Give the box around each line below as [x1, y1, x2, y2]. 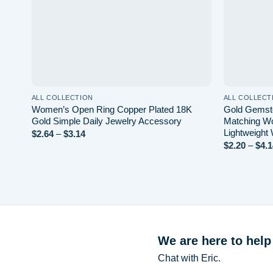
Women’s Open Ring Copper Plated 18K [31, 104, 192, 115]
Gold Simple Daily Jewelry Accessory [31, 115, 182, 126]
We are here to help [157, 233, 271, 247]
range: [84, 137, 110, 148]
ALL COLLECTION [31, 93, 93, 101]
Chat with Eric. [157, 252, 221, 263]
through [84, 155, 115, 166]
